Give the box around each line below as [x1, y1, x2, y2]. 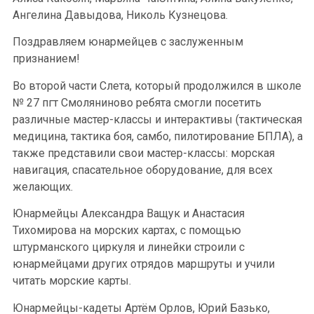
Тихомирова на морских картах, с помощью [13, 224, 241, 238]
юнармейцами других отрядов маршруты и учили [13, 257, 275, 271]
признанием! [13, 52, 80, 66]
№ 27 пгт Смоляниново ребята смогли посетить [13, 95, 261, 109]
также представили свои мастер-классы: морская [13, 146, 275, 160]
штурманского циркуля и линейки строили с [13, 240, 245, 254]
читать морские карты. [13, 274, 131, 288]
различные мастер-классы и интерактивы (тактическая [13, 112, 302, 126]
